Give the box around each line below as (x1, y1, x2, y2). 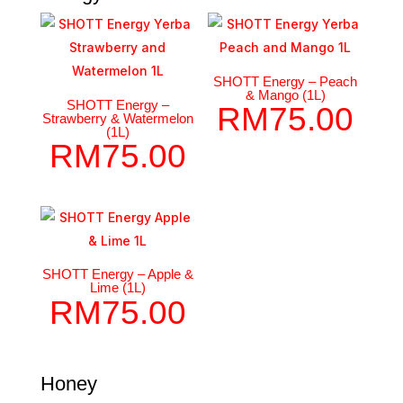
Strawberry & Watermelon (41, 110, 193, 126)
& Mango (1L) (245, 86, 326, 103)
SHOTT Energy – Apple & (41, 266, 193, 282)
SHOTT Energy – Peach (213, 73, 358, 89)
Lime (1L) (89, 280, 146, 296)
